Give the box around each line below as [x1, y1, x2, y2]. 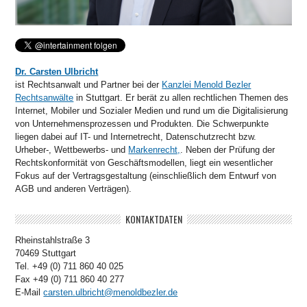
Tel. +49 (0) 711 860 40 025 [15, 260, 124, 271]
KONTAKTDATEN [125, 211, 182, 226]
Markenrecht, [128, 144, 181, 155]
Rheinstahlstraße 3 [15, 234, 90, 245]
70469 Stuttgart [15, 247, 77, 258]
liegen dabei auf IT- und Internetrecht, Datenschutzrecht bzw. [15, 131, 257, 142]
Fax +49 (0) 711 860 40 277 [15, 273, 125, 284]
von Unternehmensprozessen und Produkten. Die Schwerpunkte [15, 118, 269, 129]
